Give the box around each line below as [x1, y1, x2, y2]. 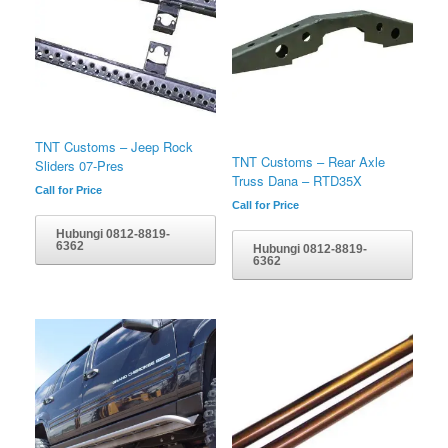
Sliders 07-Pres [35, 156, 124, 176]
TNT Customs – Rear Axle [231, 152, 385, 172]
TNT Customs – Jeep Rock [35, 137, 193, 157]
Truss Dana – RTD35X [231, 171, 362, 191]
